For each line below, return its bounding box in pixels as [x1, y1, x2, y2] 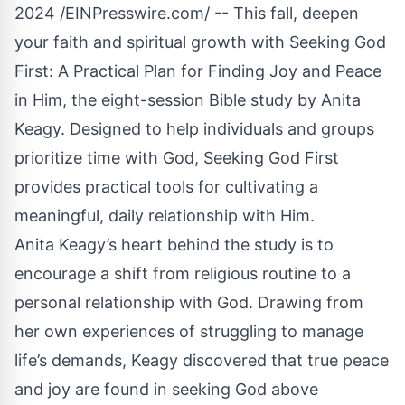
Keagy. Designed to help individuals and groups [14, 118, 374, 138]
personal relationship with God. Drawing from [14, 292, 363, 312]
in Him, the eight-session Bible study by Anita [14, 89, 361, 109]
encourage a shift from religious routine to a [14, 263, 351, 283]
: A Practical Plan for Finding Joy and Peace [49, 61, 381, 80]
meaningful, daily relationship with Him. [14, 205, 315, 225]
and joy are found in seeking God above [14, 379, 318, 399]
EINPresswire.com [65, 3, 204, 23]
